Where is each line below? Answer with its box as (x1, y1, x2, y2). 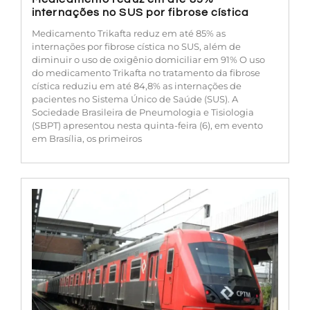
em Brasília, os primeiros (32, 132, 142, 144)
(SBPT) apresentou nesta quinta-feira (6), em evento (32, 119, 263, 131)
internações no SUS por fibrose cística (32, 6, 249, 18)
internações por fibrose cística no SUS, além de (32, 40, 241, 52)
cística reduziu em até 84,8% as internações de (32, 80, 241, 91)
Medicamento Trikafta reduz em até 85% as (32, 27, 226, 39)
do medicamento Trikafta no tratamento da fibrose (32, 66, 260, 78)
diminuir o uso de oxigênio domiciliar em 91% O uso (32, 53, 265, 65)
